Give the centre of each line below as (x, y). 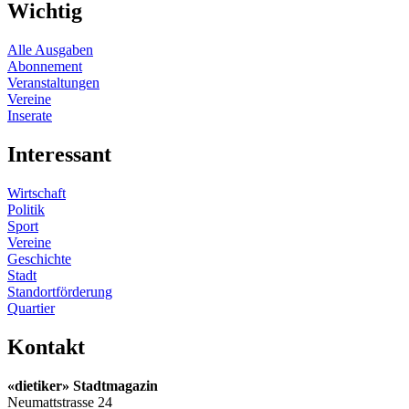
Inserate (30, 115)
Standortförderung (60, 291)
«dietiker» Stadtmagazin (83, 385)
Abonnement (45, 66)
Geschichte (39, 258)
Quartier (31, 308)
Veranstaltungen (53, 82)
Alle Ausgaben (50, 49)
